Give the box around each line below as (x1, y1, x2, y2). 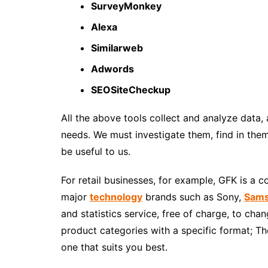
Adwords (91, 62, 134, 75)
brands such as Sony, (142, 190, 244, 203)
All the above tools (61, 111, 150, 124)
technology (90, 190, 142, 203)
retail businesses (78, 173, 153, 186)
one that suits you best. (61, 240, 167, 253)
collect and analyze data (150, 111, 261, 124)
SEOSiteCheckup (91, 83, 170, 96)
